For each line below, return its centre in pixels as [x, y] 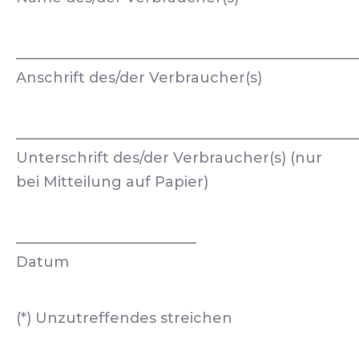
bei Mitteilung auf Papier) [112, 182]
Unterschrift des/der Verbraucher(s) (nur [169, 158]
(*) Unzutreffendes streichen [124, 318]
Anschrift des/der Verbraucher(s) [139, 78]
